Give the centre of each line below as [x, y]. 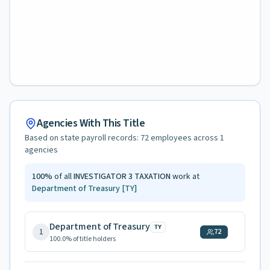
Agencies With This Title [91, 123]
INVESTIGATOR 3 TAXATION [122, 177]
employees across [184, 138]
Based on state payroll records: [83, 138]
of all [62, 177]
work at [185, 177]
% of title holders [91, 239]
